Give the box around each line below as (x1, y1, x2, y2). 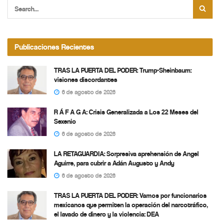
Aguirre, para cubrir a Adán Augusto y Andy (54, 159, 174, 168)
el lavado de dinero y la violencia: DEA (54, 210, 159, 219)
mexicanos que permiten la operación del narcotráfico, (54, 201, 208, 210)
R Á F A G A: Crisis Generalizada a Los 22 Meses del (54, 108, 198, 117)
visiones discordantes (54, 76, 117, 84)
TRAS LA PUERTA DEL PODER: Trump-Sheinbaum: (54, 66, 192, 75)
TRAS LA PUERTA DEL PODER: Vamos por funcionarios (54, 192, 207, 200)
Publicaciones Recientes (15, 42, 94, 52)
